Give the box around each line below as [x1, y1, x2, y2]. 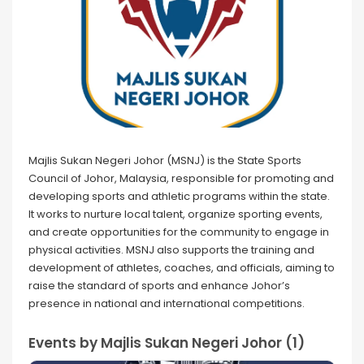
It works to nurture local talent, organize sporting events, [28, 206, 323, 222]
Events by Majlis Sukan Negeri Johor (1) [28, 332, 305, 353]
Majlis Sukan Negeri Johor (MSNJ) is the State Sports [28, 152, 301, 168]
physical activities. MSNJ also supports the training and [28, 241, 314, 258]
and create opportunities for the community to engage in [28, 223, 329, 240]
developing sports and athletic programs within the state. [28, 188, 330, 204]
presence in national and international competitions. [28, 295, 305, 311]
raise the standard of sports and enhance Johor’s [28, 277, 290, 293]
